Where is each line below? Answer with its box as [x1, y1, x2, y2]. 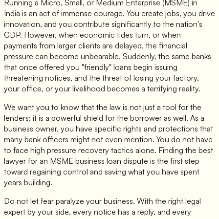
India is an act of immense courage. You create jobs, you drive [4, 8, 215, 19]
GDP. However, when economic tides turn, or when [4, 30, 181, 40]
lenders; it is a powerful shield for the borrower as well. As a [4, 113, 204, 123]
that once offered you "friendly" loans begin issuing [4, 62, 177, 72]
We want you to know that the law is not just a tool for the [4, 102, 201, 112]
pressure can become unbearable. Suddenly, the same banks [4, 51, 211, 62]
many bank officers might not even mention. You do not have [4, 134, 213, 145]
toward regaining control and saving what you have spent [4, 167, 199, 177]
